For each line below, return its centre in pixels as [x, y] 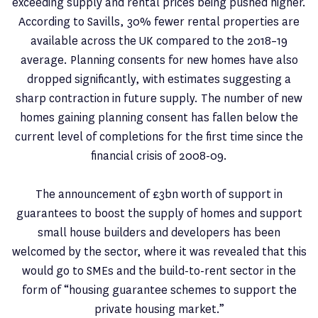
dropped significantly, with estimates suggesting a [159, 79]
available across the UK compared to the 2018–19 [159, 41]
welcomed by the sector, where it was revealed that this [159, 252]
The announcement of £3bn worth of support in [159, 194]
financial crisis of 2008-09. [159, 156]
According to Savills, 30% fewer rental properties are [159, 22]
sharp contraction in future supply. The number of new [159, 99]
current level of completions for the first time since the [159, 137]
